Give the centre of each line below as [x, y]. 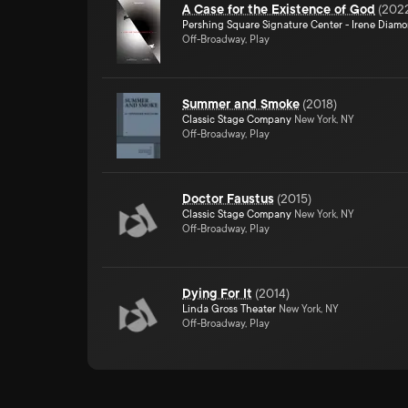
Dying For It [217, 293]
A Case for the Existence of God [279, 9]
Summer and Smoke [241, 104]
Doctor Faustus [228, 199]
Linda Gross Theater [229, 309]
